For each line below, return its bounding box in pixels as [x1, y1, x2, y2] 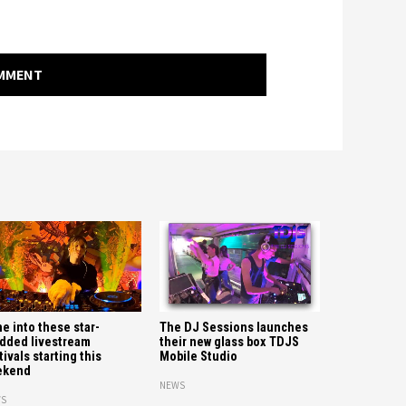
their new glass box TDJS [159, 333, 299, 350]
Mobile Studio [159, 348, 237, 364]
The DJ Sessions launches [159, 319, 308, 335]
